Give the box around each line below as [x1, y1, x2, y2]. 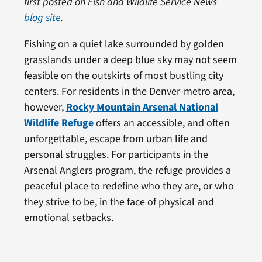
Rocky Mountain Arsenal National [65, 99, 218, 115]
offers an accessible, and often [93, 115, 230, 130]
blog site [23, 10, 61, 25]
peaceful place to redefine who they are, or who [23, 178, 234, 194]
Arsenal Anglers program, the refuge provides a [23, 163, 231, 178]
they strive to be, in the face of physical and [23, 194, 214, 209]
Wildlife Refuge [23, 115, 94, 130]
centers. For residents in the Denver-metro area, [23, 84, 235, 99]
